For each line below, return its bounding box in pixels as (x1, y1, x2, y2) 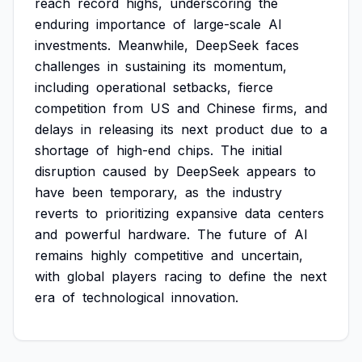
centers (278, 205, 324, 221)
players (112, 268, 157, 284)
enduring (35, 16, 89, 32)
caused (103, 163, 146, 179)
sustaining (125, 58, 186, 74)
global (67, 268, 104, 284)
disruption (35, 163, 95, 179)
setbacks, (173, 79, 231, 95)
